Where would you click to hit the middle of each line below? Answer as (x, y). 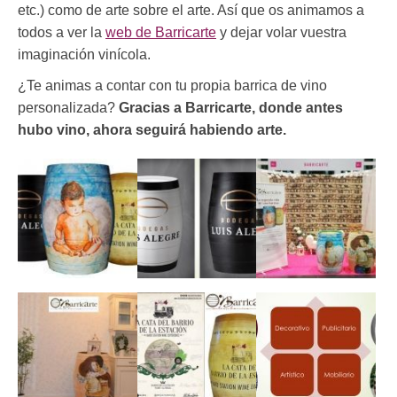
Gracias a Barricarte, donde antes (231, 108)
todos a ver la (62, 33)
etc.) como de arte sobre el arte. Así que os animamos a (191, 11)
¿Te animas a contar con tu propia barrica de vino (172, 86)
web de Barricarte (161, 33)
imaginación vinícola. (84, 55)
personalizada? (68, 108)
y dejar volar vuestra (281, 33)
